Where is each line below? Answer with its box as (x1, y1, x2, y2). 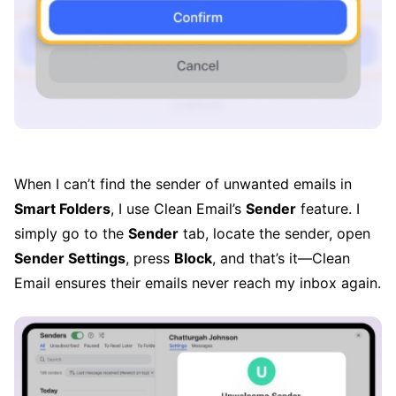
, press (126, 249, 174, 268)
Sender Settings (14, 249, 126, 268)
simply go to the (14, 225, 128, 243)
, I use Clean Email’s (110, 200, 246, 218)
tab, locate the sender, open (179, 225, 370, 243)
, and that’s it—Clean (212, 249, 350, 268)
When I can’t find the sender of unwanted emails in (14, 175, 352, 194)
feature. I (296, 200, 360, 218)
